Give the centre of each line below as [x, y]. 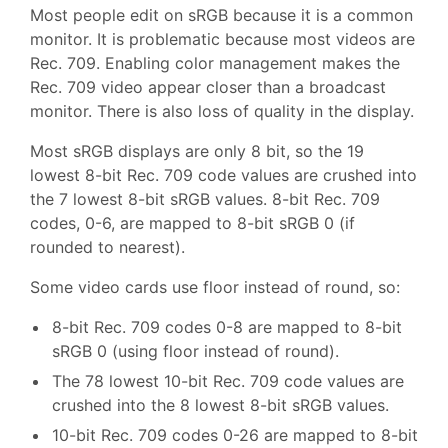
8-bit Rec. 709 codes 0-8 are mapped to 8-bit [227, 327]
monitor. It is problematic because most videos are [222, 39]
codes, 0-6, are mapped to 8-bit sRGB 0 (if [192, 223]
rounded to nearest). [107, 247]
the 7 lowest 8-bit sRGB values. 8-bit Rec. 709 [205, 199]
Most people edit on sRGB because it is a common [221, 15]
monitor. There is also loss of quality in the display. [222, 111]
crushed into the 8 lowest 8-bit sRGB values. [220, 405]
